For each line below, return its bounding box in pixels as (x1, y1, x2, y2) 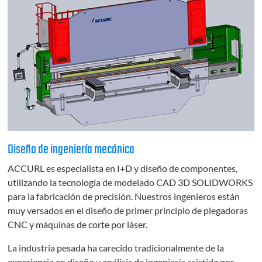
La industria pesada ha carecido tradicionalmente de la (8, 242, 225, 253)
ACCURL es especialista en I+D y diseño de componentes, (8, 162, 238, 174)
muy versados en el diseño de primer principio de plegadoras (8, 204, 249, 216)
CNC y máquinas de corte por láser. (8, 218, 148, 230)
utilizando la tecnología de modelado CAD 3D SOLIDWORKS (8, 176, 253, 188)
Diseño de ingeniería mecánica (8, 140, 135, 160)
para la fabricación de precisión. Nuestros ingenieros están (8, 190, 240, 202)
